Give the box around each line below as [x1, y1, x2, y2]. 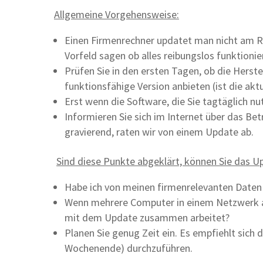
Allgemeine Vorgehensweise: [54, 8, 179, 21]
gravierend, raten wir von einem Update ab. [65, 125, 254, 139]
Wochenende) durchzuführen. [65, 241, 193, 255]
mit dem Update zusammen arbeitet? [65, 211, 230, 224]
